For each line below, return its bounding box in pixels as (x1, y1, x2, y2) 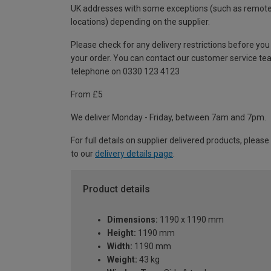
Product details (83, 183, 150, 195)
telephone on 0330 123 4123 (71, 67, 180, 77)
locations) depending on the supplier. (71, 17, 210, 27)
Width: (107, 241, 132, 251)
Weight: (107, 254, 137, 264)
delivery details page (95, 149, 173, 159)
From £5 (71, 90, 103, 100)
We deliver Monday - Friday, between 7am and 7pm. (71, 113, 266, 123)
